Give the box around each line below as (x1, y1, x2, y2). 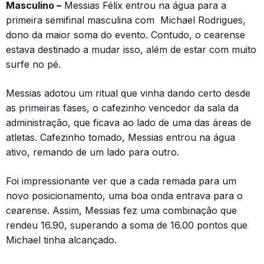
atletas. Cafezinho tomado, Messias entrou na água (6, 131, 235, 143)
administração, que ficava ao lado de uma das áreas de (6, 117, 251, 128)
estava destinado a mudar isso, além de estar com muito (6, 44, 256, 55)
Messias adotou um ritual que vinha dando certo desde (6, 87, 250, 99)
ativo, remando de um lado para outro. (6, 146, 179, 158)
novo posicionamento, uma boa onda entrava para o (6, 190, 243, 202)
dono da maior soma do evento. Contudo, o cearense (6, 29, 245, 41)
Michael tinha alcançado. (6, 234, 117, 246)
